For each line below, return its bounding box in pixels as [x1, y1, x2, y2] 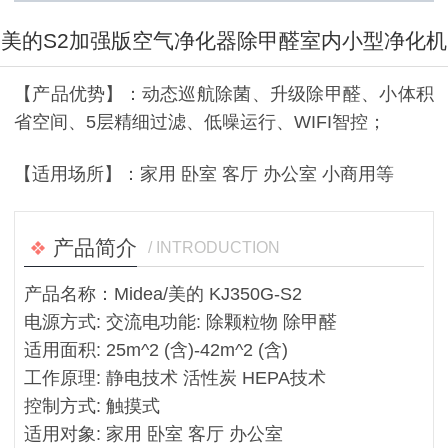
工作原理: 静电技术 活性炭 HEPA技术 [23, 367, 326, 388]
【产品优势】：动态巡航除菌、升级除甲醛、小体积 [14, 84, 434, 105]
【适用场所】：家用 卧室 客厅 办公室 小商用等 [14, 163, 394, 184]
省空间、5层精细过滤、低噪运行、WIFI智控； [14, 112, 386, 133]
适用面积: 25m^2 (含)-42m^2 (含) [23, 339, 288, 360]
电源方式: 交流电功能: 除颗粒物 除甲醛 [23, 311, 337, 332]
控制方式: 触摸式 [23, 395, 160, 416]
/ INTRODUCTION [148, 238, 281, 256]
